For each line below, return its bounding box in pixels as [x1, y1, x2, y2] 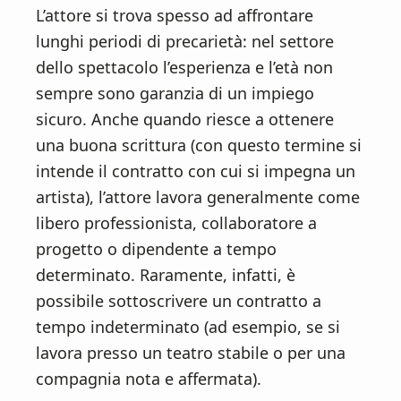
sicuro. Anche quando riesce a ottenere [36, 108, 334, 131]
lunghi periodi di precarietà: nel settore [36, 30, 334, 53]
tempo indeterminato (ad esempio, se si [36, 316, 340, 338]
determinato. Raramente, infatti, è [36, 264, 295, 286]
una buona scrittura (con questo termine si [36, 134, 362, 157]
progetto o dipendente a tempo [36, 238, 277, 260]
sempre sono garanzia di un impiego [36, 82, 314, 105]
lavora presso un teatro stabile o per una [36, 342, 346, 364]
